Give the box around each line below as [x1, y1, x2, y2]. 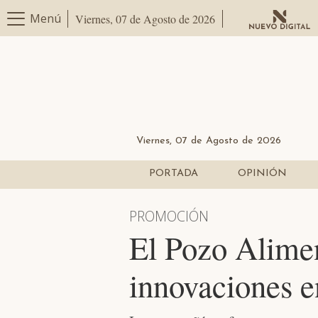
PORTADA [148, 168, 198, 180]
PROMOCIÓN [129, 207, 209, 226]
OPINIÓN [237, 168, 287, 180]
